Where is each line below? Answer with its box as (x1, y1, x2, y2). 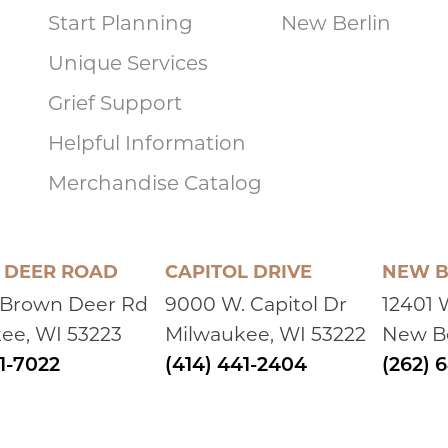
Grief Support (48, 94, 183, 115)
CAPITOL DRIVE (164, 263, 312, 283)
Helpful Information (48, 134, 247, 155)
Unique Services (48, 54, 209, 75)
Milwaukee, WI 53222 (164, 326, 366, 346)
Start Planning (48, 14, 194, 35)
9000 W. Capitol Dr (164, 296, 347, 316)
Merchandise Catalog (48, 174, 263, 195)
